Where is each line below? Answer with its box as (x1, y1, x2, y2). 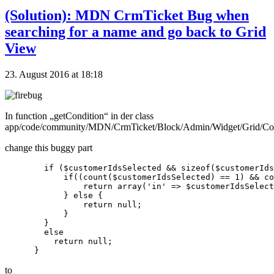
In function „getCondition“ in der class (5, 111, 154, 122)
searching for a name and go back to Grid (5, 24, 266, 40)
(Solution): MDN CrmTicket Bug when (5, 7, 249, 24)
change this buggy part (5, 143, 92, 154)
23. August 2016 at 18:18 (5, 69, 103, 80)
